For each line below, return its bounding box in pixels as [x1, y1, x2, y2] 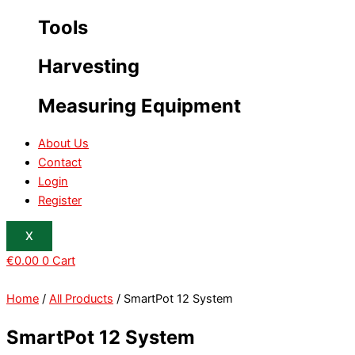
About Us [38, 136, 89, 151]
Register [38, 193, 82, 208]
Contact [38, 155, 82, 170]
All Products [49, 292, 113, 307]
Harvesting [38, 55, 139, 78]
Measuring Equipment [38, 94, 241, 118]
